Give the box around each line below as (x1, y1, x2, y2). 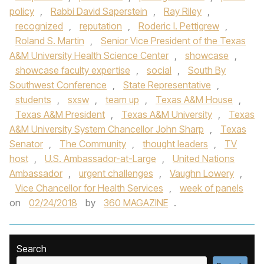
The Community (60, 138, 126, 150)
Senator (9, 138, 43, 150)
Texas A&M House (156, 94, 233, 105)
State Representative (123, 79, 211, 91)
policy (9, 5, 34, 17)
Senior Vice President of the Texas (101, 35, 246, 47)
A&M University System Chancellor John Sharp (9, 123, 204, 135)
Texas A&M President (15, 108, 105, 120)
